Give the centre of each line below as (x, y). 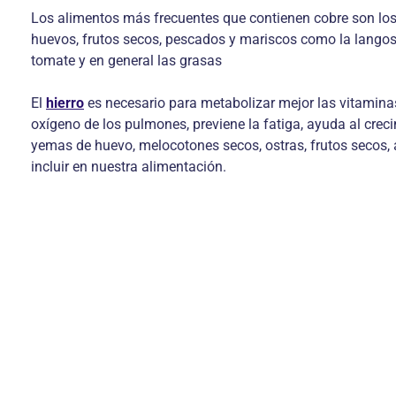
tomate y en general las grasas (126, 61)
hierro (65, 103)
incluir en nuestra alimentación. (129, 167)
